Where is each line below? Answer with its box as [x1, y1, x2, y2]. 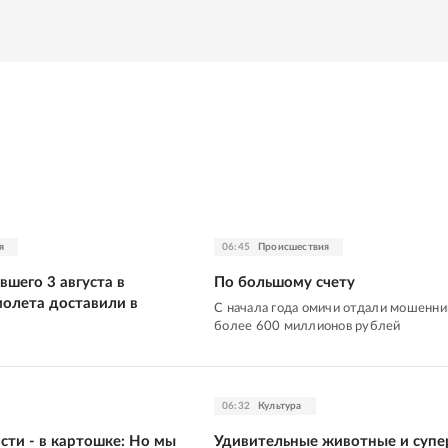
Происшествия [258, 241, 330, 252]
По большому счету [214, 274, 355, 290]
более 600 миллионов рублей [214, 319, 401, 333]
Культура [258, 400, 302, 411]
